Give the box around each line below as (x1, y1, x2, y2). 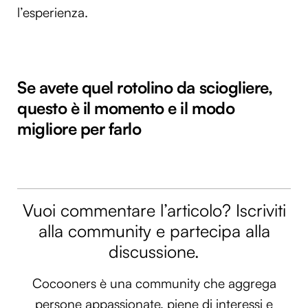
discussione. (109, 241, 199, 262)
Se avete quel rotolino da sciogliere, (17, 76, 273, 98)
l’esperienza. (17, 4, 88, 21)
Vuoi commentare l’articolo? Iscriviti (22, 199, 286, 221)
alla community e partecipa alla (38, 220, 270, 241)
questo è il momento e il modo (17, 97, 235, 118)
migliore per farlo (17, 118, 142, 139)
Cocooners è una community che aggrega (32, 274, 276, 291)
